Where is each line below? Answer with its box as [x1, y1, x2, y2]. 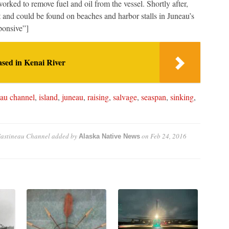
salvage [112, 91, 137, 103]
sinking [170, 91, 194, 103]
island [38, 91, 58, 103]
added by [50, 131, 79, 141]
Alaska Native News [78, 132, 140, 141]
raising [87, 91, 109, 103]
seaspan [141, 91, 166, 103]
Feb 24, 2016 [150, 131, 187, 141]
